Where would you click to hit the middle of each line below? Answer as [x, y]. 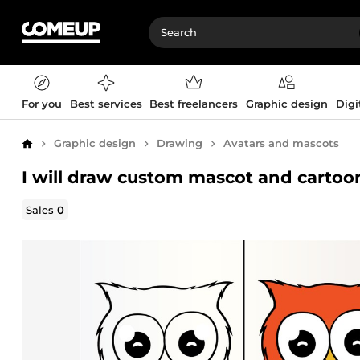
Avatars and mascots [281, 143]
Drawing [180, 143]
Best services [106, 104]
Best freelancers [194, 104]
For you [42, 104]
